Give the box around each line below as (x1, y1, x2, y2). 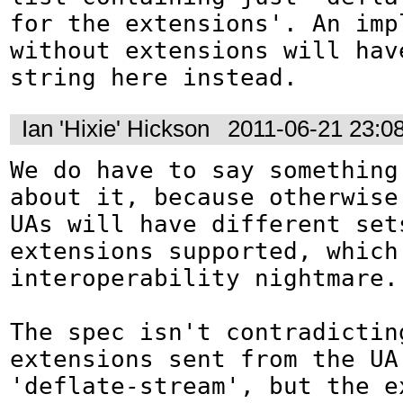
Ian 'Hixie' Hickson (22, 115, 210, 143)
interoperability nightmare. (10, 264, 399, 291)
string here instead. (10, 64, 298, 92)
